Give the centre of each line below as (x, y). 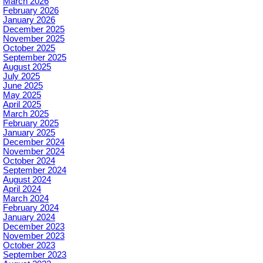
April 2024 (22, 189)
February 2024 (31, 208)
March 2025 (26, 114)
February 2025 (31, 123)
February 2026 (31, 10)
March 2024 (26, 198)
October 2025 (29, 48)
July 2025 (21, 76)
